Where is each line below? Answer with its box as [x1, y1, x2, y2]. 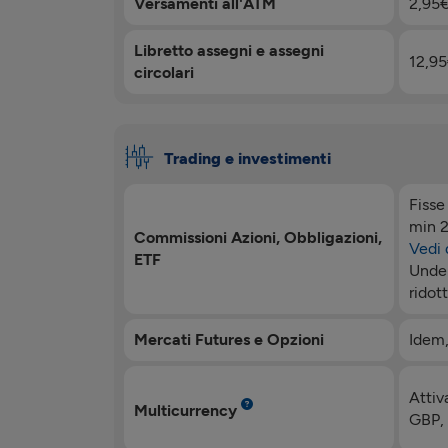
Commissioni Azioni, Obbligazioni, [134, 227, 382, 247]
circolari [134, 62, 194, 82]
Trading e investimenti [164, 148, 331, 168]
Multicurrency [134, 401, 241, 421]
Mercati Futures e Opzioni [134, 329, 324, 349]
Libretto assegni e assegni [134, 40, 324, 60]
